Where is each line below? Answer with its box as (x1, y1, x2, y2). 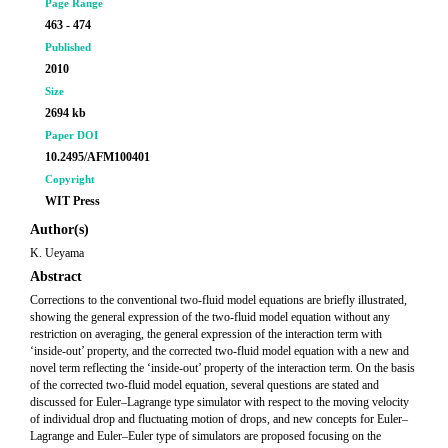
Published (45, 41, 91, 53)
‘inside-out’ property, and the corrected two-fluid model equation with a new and (30, 344, 409, 358)
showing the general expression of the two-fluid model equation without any (30, 310, 390, 324)
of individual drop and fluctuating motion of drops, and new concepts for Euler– (30, 412, 408, 426)
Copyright (45, 173, 95, 185)
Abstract (30, 269, 82, 284)
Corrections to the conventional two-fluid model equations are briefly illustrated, (30, 293, 407, 307)
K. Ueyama (30, 246, 84, 260)
